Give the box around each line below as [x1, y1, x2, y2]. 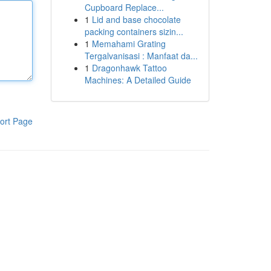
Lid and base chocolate [91, 13, 181, 25]
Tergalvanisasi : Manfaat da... [84, 50, 198, 62]
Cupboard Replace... [84, 1, 164, 13]
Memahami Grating [91, 38, 166, 50]
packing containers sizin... [84, 25, 183, 38]
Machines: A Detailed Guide [84, 74, 191, 86]
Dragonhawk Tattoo [91, 62, 167, 74]
